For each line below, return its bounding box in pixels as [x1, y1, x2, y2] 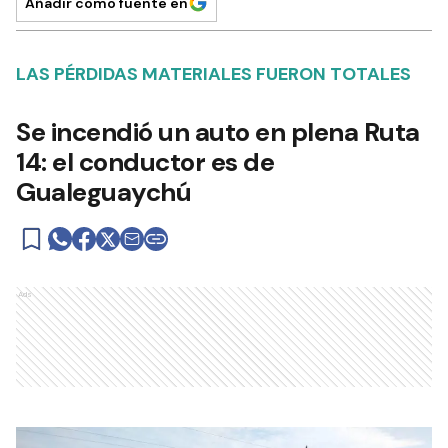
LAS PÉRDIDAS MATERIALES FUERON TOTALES [16, 62, 411, 86]
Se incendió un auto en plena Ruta [16, 115, 420, 149]
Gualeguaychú [16, 175, 191, 209]
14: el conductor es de [16, 145, 274, 179]
